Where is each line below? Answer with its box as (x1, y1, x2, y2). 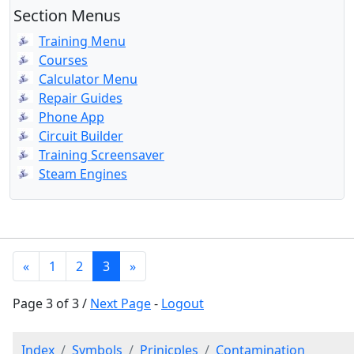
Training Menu (39, 32, 126, 50)
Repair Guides (39, 89, 122, 107)
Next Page (90, 295, 151, 312)
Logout (161, 295, 204, 312)
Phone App (39, 108, 104, 126)
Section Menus (13, 5, 121, 26)
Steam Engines (39, 165, 127, 183)
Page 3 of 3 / (13, 295, 90, 312)
